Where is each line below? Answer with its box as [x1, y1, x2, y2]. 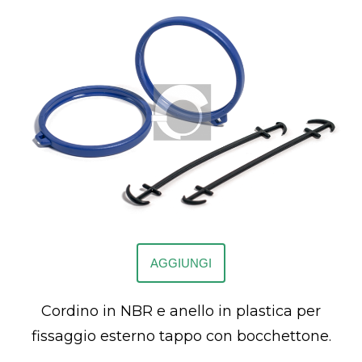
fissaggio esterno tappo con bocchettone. [31, 327, 331, 346]
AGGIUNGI [150, 256, 212, 271]
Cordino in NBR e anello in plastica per [41, 302, 321, 321]
